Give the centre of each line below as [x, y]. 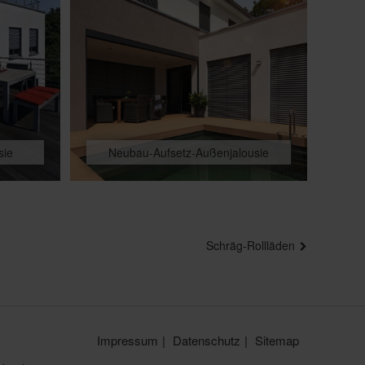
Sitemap [277, 340]
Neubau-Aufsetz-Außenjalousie [188, 152]
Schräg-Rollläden [251, 245]
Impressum [127, 340]
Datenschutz [206, 340]
